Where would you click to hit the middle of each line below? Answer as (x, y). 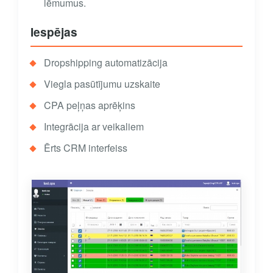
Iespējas (54, 32)
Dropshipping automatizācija (106, 63)
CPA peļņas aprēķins (90, 105)
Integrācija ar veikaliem (94, 127)
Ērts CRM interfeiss (86, 148)
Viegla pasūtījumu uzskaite (102, 84)
